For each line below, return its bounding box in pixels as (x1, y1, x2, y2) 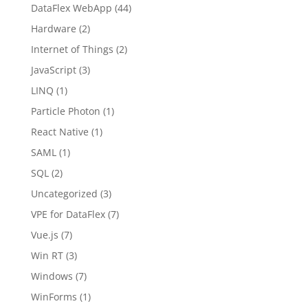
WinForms (30, 290, 77, 303)
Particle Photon (30, 104, 100, 118)
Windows (30, 269, 73, 283)
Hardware (30, 22, 76, 35)
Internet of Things (30, 43, 113, 56)
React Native (30, 125, 89, 138)
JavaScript (30, 63, 76, 76)
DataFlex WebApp (30, 1, 112, 14)
